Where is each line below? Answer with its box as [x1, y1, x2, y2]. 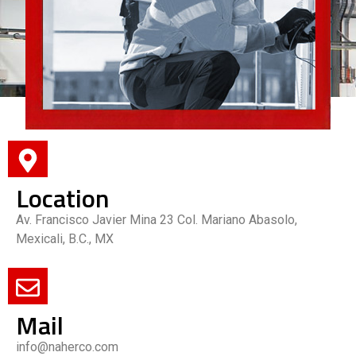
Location [16, 178, 109, 217]
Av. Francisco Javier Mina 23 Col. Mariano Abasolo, [16, 211, 297, 227]
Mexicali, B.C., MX [16, 230, 117, 246]
